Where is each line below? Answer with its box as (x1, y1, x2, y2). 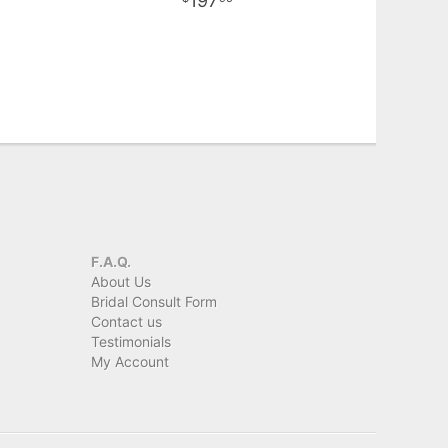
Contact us (91, 312, 162, 330)
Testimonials (91, 332, 171, 350)
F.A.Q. (91, 252, 131, 270)
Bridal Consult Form (91, 292, 217, 310)
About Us (91, 272, 151, 290)
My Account (91, 352, 169, 370)
